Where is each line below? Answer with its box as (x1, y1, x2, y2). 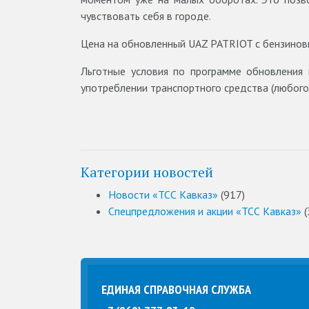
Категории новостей (81, 163, 213, 181)
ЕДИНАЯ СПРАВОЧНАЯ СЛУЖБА (101, 281, 251, 297)
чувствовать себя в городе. (81, 9, 211, 23)
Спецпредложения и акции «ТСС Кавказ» (108, 204, 301, 218)
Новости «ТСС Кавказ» (108, 188, 218, 201)
